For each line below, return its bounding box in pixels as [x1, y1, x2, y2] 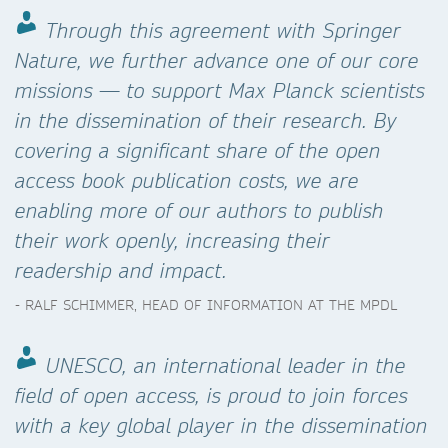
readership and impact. [15, 258, 227, 283]
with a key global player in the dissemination [15, 413, 428, 438]
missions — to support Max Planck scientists [15, 78, 425, 103]
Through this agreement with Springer [46, 18, 401, 43]
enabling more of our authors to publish [15, 198, 384, 223]
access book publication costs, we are [15, 168, 359, 193]
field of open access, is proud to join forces [15, 383, 408, 408]
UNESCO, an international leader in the [46, 353, 406, 378]
